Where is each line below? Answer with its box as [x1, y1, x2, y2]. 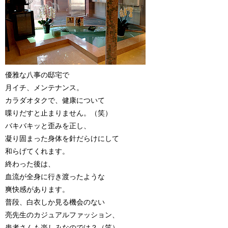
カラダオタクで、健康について [5, 96, 105, 105]
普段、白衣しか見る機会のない [5, 198, 105, 207]
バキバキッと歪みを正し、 [5, 122, 91, 130]
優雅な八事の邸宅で [5, 71, 69, 79]
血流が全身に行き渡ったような [5, 173, 105, 181]
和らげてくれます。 [5, 147, 69, 156]
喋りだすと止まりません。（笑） [5, 109, 112, 118]
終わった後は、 [5, 160, 55, 168]
